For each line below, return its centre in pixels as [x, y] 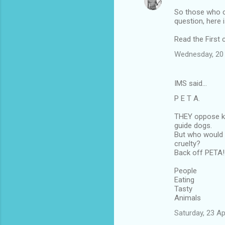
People [186, 171]
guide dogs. [193, 126]
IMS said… [191, 84]
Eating [184, 180]
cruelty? [187, 144]
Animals [188, 198]
